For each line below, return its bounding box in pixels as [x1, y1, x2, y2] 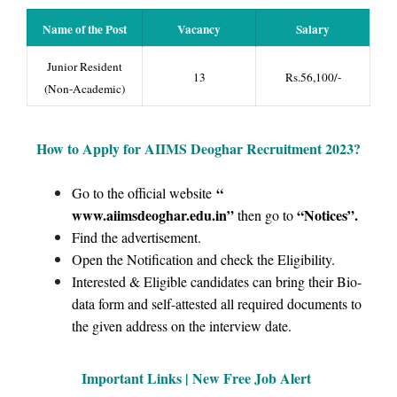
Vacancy [177, 20, 221, 39]
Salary [296, 20, 330, 39]
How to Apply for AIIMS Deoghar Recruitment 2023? [36, 137, 361, 159]
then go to [237, 205, 297, 224]
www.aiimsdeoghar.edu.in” [72, 204, 237, 225]
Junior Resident [47, 58, 122, 75]
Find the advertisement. [72, 227, 201, 246]
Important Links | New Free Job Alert [82, 368, 315, 389]
